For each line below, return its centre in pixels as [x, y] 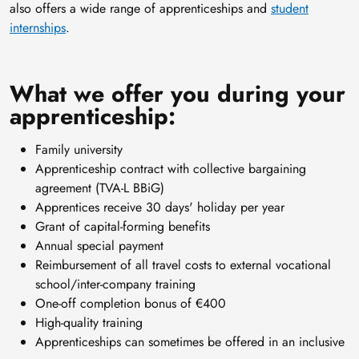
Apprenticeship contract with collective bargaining [171, 169]
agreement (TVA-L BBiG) [100, 188]
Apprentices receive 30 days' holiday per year [160, 208]
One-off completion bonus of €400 [131, 304]
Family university [79, 150]
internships [38, 28]
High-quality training [89, 323]
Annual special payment [99, 246]
